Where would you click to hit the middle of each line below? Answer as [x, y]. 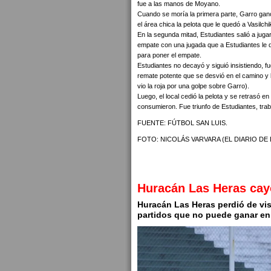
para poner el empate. [169, 55]
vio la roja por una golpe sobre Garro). [193, 86]
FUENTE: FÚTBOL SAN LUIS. [182, 123]
